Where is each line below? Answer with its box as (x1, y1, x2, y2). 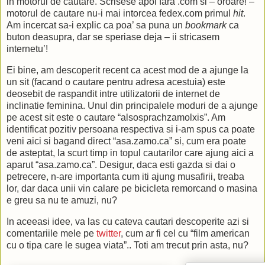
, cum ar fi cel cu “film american (121, 228, 250, 238)
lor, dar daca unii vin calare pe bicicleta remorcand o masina (7, 183, 257, 193)
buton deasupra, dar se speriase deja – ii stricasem (7, 32, 219, 43)
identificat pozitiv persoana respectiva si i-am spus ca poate (7, 124, 255, 134)
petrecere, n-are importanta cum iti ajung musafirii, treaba (7, 171, 244, 182)
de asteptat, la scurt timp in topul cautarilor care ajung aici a (7, 147, 254, 158)
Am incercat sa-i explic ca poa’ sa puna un (7, 20, 185, 31)
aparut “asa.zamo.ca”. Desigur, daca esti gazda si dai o (7, 159, 235, 170)
